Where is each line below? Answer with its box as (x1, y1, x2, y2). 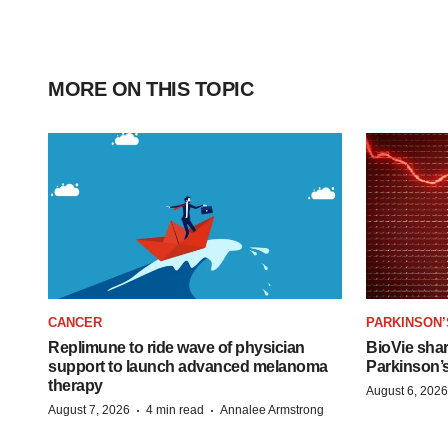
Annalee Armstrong (220, 402, 324, 417)
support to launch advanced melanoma (48, 357, 328, 375)
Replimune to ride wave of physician (48, 338, 305, 356)
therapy (48, 376, 103, 394)
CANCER (48, 314, 102, 330)
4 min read (146, 402, 204, 417)
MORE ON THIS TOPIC (48, 78, 253, 100)
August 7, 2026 (48, 402, 130, 417)
